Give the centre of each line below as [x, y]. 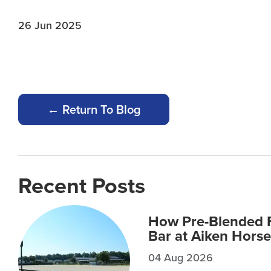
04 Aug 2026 [181, 257]
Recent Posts [82, 185]
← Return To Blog [94, 109]
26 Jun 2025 [50, 25]
